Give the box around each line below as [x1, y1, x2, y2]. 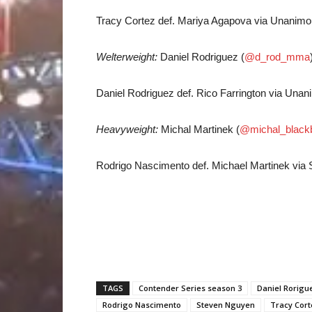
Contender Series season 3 [139, 283, 242, 293]
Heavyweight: [96, 123, 158, 135]
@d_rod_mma [244, 51, 310, 63]
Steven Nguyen [196, 299, 255, 310]
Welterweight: [96, 51, 157, 63]
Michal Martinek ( [158, 123, 240, 135]
